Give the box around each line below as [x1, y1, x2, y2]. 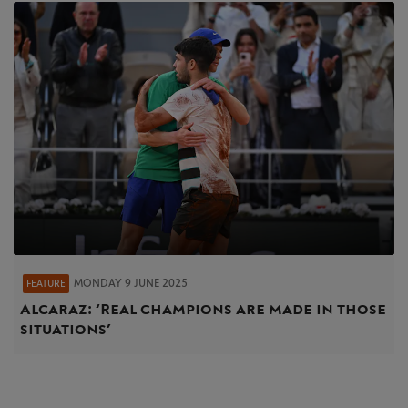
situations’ [20, 320, 111, 338]
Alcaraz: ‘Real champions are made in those [20, 300, 386, 318]
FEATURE [26, 278, 66, 289]
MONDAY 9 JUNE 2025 [74, 277, 188, 289]
